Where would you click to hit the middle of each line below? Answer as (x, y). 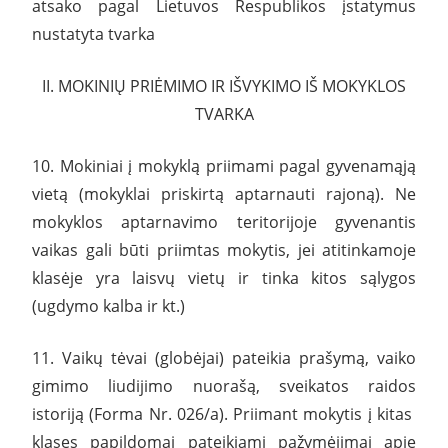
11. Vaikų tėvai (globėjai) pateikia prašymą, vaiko (224, 357)
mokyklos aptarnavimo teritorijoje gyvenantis (224, 221)
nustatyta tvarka (93, 33)
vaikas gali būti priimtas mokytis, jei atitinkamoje (224, 249)
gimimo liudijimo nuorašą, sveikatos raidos (224, 385)
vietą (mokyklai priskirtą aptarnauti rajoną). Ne (224, 193)
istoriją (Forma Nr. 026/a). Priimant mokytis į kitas (224, 413)
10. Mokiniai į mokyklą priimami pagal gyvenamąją (224, 165)
